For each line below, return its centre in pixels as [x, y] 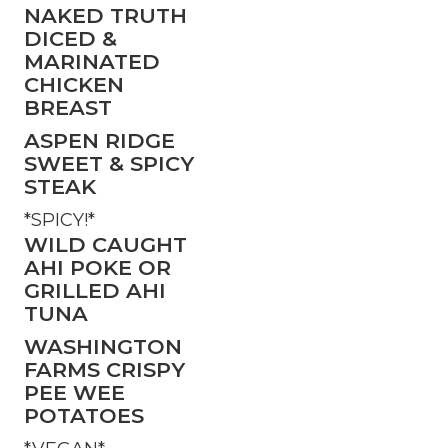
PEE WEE [74, 393]
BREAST [68, 108]
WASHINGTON [103, 347]
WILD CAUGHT [105, 245]
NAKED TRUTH [105, 16]
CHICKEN [74, 85]
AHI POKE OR [97, 268]
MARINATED [92, 62]
